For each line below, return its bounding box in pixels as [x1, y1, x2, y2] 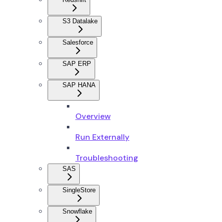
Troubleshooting [75, 152, 138, 163]
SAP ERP [62, 59, 91, 67]
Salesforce [62, 38, 93, 46]
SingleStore [62, 186, 96, 194]
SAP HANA [62, 81, 96, 89]
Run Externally [75, 131, 129, 142]
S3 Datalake [62, 17, 98, 25]
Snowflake [62, 207, 92, 215]
